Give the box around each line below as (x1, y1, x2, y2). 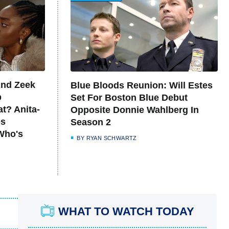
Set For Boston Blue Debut (71, 93, 188, 103)
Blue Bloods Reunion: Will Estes (71, 80, 213, 91)
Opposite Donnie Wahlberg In (71, 105, 199, 116)
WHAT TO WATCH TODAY (58, 205, 194, 218)
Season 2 (71, 117, 111, 128)
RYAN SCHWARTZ (86, 135, 137, 142)
